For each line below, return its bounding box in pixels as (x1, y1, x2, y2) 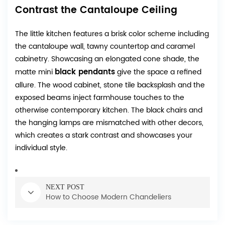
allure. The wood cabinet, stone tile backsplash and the (15, 79, 205, 91)
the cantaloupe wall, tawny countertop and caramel (15, 41, 195, 53)
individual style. (15, 142, 67, 154)
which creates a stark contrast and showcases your (15, 130, 192, 142)
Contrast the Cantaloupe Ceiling (15, 3, 177, 19)
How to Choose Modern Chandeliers (46, 191, 171, 203)
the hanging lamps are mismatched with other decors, (15, 117, 203, 129)
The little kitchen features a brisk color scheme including (15, 28, 209, 40)
